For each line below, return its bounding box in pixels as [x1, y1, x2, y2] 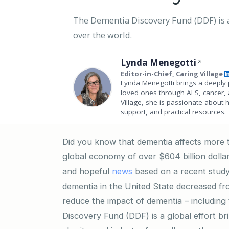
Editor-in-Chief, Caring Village [121, 68, 223, 78]
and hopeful [62, 166, 112, 176]
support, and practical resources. [121, 107, 226, 117]
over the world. [73, 29, 132, 41]
